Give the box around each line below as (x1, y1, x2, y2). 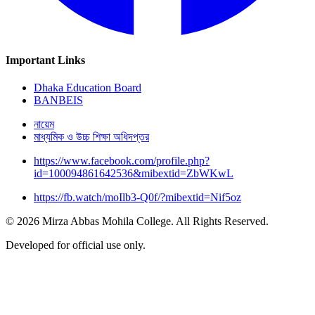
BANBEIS (34, 94, 83, 106)
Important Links (6, 53, 85, 66)
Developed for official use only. (6, 238, 146, 251)
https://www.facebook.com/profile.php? (34, 154, 210, 167)
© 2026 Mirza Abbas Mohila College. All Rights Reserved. (6, 214, 269, 227)
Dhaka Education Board (34, 81, 141, 94)
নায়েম (34, 117, 54, 130)
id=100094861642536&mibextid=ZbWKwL (34, 167, 233, 179)
